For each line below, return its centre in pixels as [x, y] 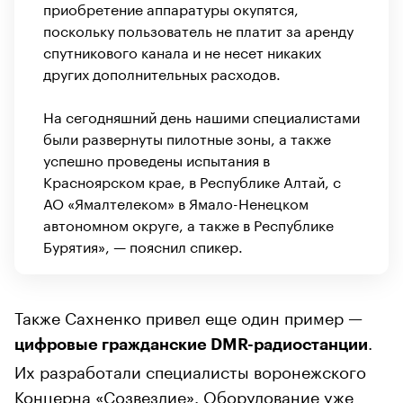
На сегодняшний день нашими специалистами [201, 115]
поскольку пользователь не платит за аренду [198, 29]
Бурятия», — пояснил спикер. [143, 245]
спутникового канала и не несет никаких [182, 50]
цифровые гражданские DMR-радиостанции [191, 344]
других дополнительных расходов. [162, 72]
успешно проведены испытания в [157, 158]
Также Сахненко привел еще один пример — [188, 315]
